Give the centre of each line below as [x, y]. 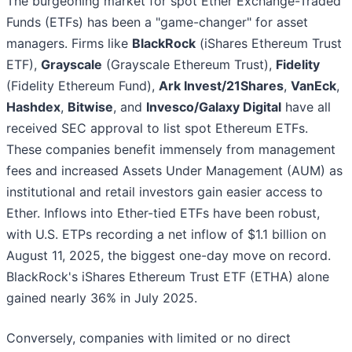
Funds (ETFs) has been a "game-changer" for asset [157, 22]
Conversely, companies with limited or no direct [148, 338]
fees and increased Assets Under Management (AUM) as [174, 171]
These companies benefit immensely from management [171, 150]
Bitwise [90, 107]
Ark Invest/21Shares [221, 86]
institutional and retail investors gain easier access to [165, 192]
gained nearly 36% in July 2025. [102, 298]
